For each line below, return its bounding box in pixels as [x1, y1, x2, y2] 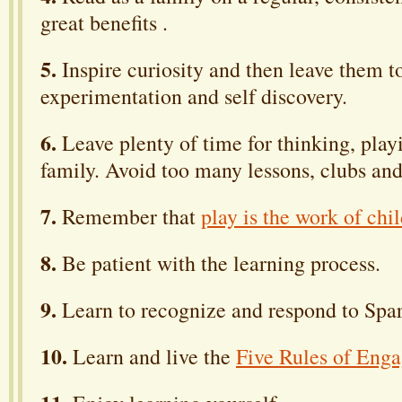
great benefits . [40, 7, 168, 37]
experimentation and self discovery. [40, 81, 347, 110]
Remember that [57, 201, 201, 231]
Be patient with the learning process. [62, 248, 380, 277]
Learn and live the [67, 341, 236, 371]
